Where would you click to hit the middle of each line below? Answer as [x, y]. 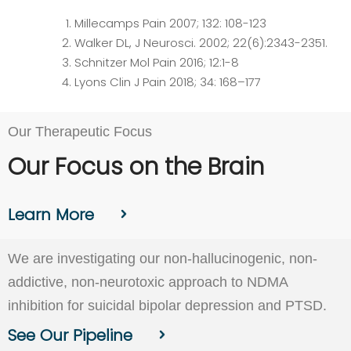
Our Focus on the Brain [136, 167]
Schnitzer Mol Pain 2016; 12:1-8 [157, 63]
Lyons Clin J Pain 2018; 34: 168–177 [168, 82]
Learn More [51, 214]
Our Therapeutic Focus [80, 132]
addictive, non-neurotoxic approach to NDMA [148, 282]
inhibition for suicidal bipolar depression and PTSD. [167, 306]
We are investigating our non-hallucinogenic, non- [163, 259]
